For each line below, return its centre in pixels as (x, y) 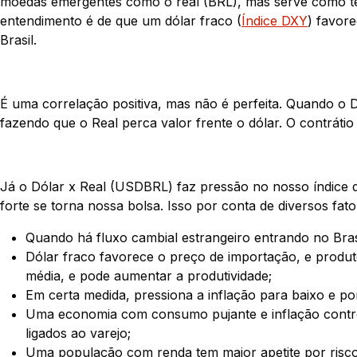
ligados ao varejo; (78, 333)
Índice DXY (275, 20)
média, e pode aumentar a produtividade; (149, 275)
